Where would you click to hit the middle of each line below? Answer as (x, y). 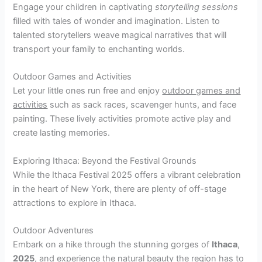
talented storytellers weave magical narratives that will (120, 35)
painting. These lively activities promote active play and (122, 119)
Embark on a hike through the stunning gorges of (113, 244)
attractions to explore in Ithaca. (75, 203)
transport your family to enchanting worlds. (99, 49)
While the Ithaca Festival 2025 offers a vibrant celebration (127, 175)
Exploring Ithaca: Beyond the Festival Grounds (105, 161)
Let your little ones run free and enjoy (88, 91)
